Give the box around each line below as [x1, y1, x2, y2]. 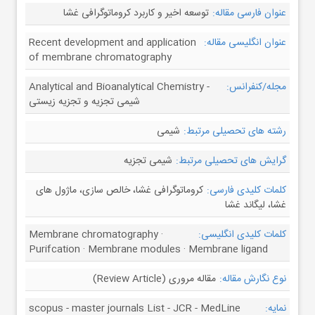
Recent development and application [29, 34, 196, 51]
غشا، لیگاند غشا [225, 197, 286, 214]
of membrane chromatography [29, 49, 172, 66]
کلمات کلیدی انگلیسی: [198, 226, 286, 243]
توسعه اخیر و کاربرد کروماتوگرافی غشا [63, 5, 209, 22]
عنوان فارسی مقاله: [212, 5, 286, 22]
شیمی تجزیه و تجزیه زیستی [29, 94, 140, 110]
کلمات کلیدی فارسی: [207, 182, 286, 199]
